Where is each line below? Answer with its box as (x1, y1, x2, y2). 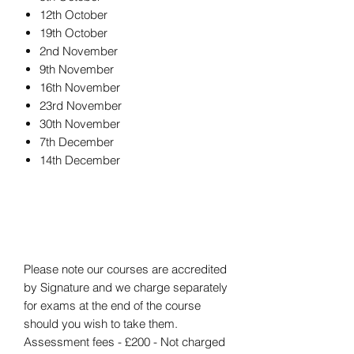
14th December (40, 153, 120, 168)
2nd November (40, 43, 118, 59)
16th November (40, 80, 120, 96)
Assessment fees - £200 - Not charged (24, 334, 225, 350)
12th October (40, 7, 107, 23)
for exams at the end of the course (24, 298, 201, 314)
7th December (40, 134, 114, 150)
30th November (40, 116, 120, 132)
